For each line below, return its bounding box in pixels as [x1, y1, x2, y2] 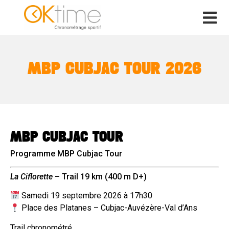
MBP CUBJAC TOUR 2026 [28, 59, 201, 80]
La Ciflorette [10, 172, 53, 182]
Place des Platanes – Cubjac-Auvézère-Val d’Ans [19, 203, 198, 213]
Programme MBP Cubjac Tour [10, 149, 122, 159]
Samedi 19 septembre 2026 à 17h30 [19, 191, 153, 201]
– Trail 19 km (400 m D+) [53, 172, 147, 182]
